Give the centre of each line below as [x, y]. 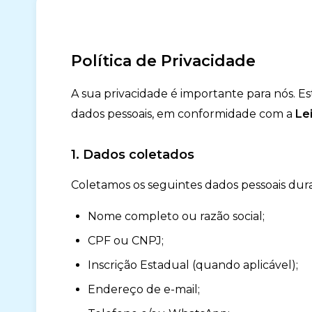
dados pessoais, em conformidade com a [183, 114]
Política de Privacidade [163, 61]
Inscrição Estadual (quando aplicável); [193, 265]
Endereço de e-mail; [144, 289]
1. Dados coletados [133, 155]
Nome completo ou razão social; [176, 216]
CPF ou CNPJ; [126, 241]
